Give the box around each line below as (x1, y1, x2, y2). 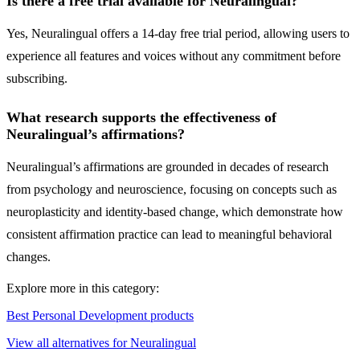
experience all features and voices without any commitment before (6, 49, 341, 63)
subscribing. (6, 72, 67, 86)
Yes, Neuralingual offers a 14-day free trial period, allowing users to (6, 27, 350, 41)
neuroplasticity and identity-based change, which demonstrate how (6, 205, 343, 219)
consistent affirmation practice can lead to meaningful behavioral (6, 227, 332, 242)
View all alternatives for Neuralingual (6, 336, 196, 350)
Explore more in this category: (6, 281, 159, 296)
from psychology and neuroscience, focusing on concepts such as (6, 182, 337, 197)
